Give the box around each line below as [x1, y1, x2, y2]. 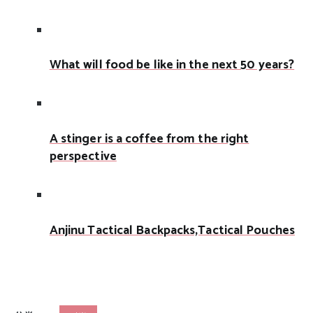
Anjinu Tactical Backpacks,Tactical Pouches [49, 220, 295, 242]
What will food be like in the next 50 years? [49, 54, 295, 76]
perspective [49, 146, 117, 168]
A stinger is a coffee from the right [49, 129, 249, 150]
